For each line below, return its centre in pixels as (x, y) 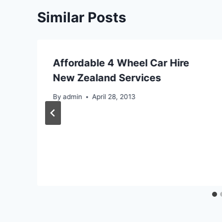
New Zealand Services (107, 78)
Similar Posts (82, 17)
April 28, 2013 (114, 97)
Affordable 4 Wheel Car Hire (121, 63)
